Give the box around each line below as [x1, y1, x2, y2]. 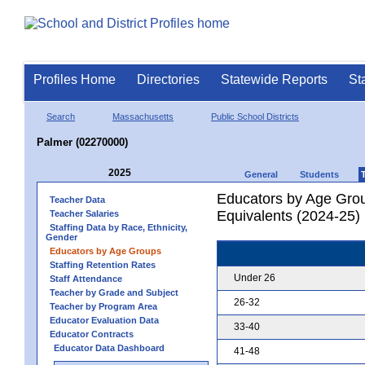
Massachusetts [112, 111, 174, 121]
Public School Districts [211, 111, 299, 121]
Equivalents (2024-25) [217, 207, 360, 224]
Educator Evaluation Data [50, 314, 159, 325]
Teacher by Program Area [50, 301, 157, 311]
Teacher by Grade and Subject [50, 287, 178, 297]
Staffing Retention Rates [50, 259, 156, 270]
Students [300, 169, 339, 179]
